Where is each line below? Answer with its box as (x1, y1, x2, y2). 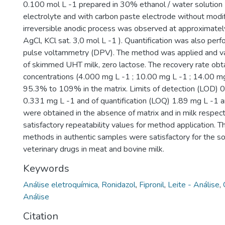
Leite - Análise (168, 179, 219, 190)
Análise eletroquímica (23, 179, 98, 190)
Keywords (23, 162, 69, 175)
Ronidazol (101, 179, 136, 190)
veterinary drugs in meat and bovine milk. (23, 144, 164, 155)
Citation (23, 209, 58, 223)
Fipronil (139, 179, 164, 190)
